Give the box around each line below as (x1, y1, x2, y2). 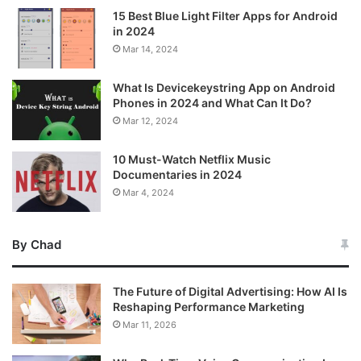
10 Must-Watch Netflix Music (113, 152, 271, 167)
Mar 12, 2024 (122, 115, 178, 127)
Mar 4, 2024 (122, 187, 174, 199)
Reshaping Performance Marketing (113, 300, 305, 314)
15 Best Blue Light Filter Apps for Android (113, 9, 338, 23)
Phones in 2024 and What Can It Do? (113, 96, 312, 110)
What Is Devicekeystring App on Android (113, 81, 335, 95)
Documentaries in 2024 (113, 168, 242, 182)
